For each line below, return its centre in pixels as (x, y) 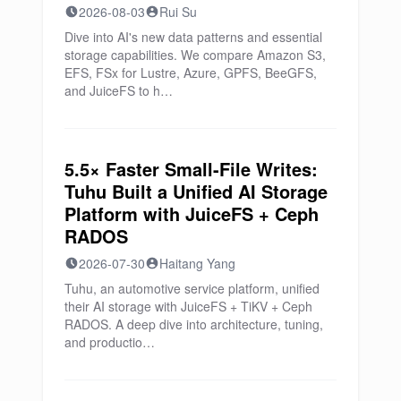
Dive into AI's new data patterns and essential (193, 36)
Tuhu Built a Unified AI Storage (196, 191)
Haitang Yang (197, 263)
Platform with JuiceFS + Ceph (192, 213)
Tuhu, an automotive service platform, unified (192, 288)
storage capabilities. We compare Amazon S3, (195, 54)
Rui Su (178, 11)
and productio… (110, 341)
